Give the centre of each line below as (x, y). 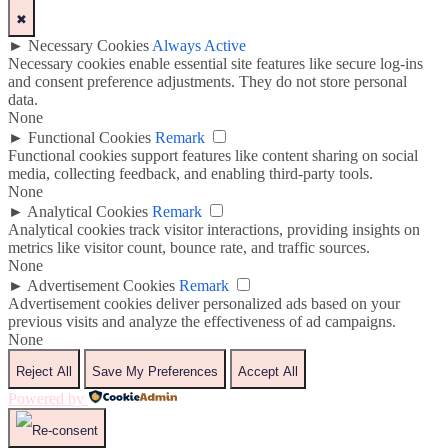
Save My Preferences (155, 372)
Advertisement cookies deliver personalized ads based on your (204, 304)
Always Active (199, 46)
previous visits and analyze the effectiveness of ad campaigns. (202, 322)
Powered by (46, 399)
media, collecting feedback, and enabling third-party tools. (190, 174)
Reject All (44, 372)
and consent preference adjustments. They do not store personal (207, 82)
